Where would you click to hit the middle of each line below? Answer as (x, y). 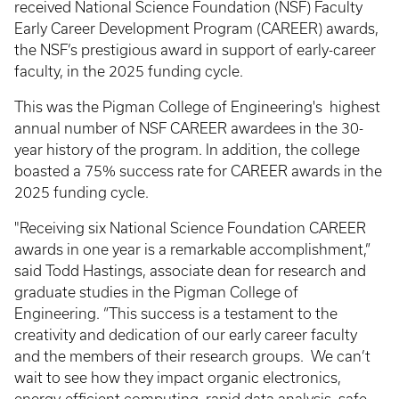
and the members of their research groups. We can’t (192, 357)
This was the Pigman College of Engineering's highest (197, 107)
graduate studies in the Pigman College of (156, 293)
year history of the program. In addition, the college (187, 150)
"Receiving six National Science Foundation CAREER (190, 228)
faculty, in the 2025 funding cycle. (130, 72)
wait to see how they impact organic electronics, (178, 378)
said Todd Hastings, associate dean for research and (190, 271)
